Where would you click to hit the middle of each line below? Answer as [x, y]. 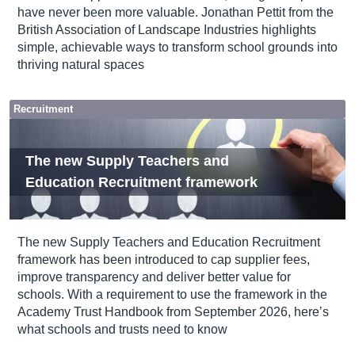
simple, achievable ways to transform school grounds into [177, 48]
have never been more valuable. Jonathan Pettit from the [175, 13]
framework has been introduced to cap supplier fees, [163, 260]
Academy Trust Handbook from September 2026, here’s [173, 312]
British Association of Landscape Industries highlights [166, 30]
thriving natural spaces [80, 65]
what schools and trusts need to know [122, 330]
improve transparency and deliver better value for [154, 277]
